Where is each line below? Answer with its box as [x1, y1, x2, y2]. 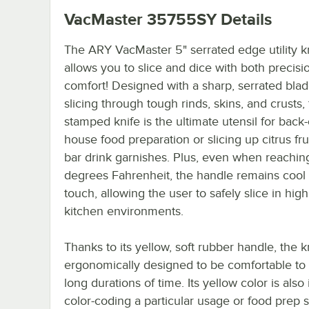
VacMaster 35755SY [64, 9, 217, 28]
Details [217, 9, 272, 28]
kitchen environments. [64, 203, 183, 218]
